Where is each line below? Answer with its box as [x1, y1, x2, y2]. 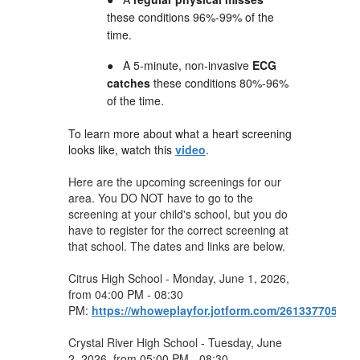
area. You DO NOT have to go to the [67, 189, 253, 206]
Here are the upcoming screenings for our [67, 173, 281, 190]
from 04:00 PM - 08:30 [67, 285, 183, 302]
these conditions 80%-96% [149, 74, 288, 91]
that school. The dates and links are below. [67, 237, 285, 254]
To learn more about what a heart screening [67, 125, 292, 141]
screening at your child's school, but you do [67, 205, 288, 222]
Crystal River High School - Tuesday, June [67, 333, 282, 350]
